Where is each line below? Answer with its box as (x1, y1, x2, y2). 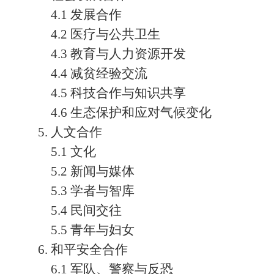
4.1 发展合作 (51, 7, 122, 22)
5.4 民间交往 (51, 203, 122, 218)
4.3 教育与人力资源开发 (51, 46, 186, 61)
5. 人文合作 (38, 125, 102, 139)
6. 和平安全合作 (38, 242, 128, 257)
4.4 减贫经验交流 (51, 66, 147, 81)
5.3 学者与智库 (51, 183, 135, 198)
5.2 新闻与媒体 (51, 164, 135, 179)
